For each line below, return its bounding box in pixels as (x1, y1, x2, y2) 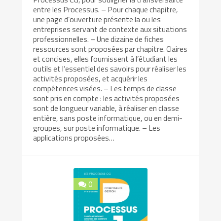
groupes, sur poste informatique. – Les (33, 121, 161, 134)
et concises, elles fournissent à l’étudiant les (33, 52, 178, 65)
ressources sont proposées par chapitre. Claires (33, 42, 188, 55)
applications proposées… (33, 131, 115, 144)
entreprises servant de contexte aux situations (33, 23, 187, 35)
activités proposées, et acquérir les (33, 72, 148, 84)
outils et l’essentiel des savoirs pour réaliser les (33, 62, 187, 74)
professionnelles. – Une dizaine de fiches (33, 33, 164, 45)
